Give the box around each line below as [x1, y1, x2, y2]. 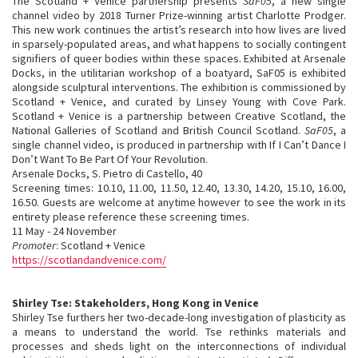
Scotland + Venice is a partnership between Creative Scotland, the [12, 109, 346, 123]
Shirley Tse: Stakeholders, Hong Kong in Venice [12, 296, 259, 310]
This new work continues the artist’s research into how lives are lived [12, 22, 346, 37]
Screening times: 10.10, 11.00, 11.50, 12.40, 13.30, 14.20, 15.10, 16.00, [12, 181, 346, 195]
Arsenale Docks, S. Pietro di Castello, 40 [12, 166, 202, 181]
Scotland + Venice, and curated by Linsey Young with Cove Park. [12, 94, 346, 109]
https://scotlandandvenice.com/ [12, 253, 166, 267]
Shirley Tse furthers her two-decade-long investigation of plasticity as [12, 310, 346, 324]
